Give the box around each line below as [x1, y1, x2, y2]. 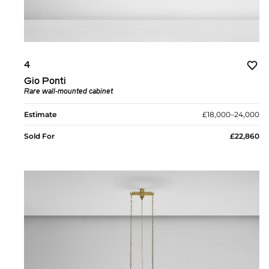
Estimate [24, 110, 56, 119]
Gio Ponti [24, 77, 66, 87]
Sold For [24, 131, 55, 141]
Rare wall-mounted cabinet [24, 88, 113, 96]
